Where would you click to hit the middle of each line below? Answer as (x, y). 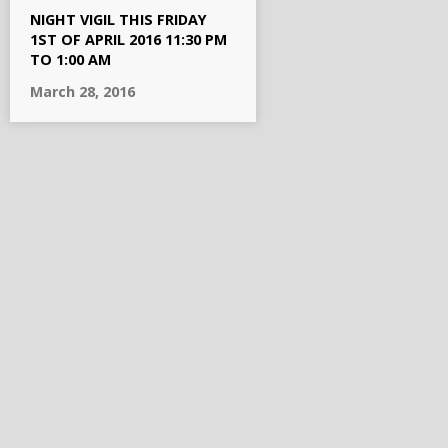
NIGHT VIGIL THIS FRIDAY (118, 19)
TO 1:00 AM (70, 59)
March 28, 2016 (82, 91)
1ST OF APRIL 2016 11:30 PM (128, 39)
